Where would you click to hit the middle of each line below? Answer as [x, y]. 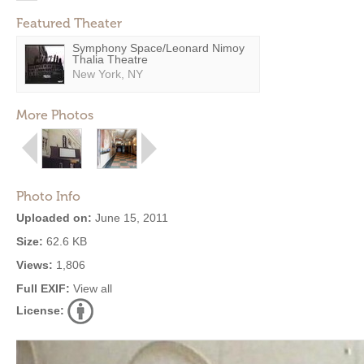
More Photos [55, 115]
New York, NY [108, 74]
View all [93, 288]
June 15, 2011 [130, 218]
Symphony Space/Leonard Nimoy [158, 48]
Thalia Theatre [110, 59]
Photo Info [48, 196]
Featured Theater [69, 23]
